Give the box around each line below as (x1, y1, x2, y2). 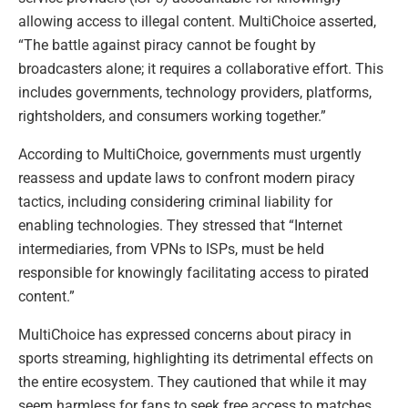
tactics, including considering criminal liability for (18, 192, 332, 210)
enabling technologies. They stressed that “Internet (18, 216, 342, 234)
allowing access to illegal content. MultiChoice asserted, (18, 12, 376, 30)
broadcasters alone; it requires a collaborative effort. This (18, 59, 383, 77)
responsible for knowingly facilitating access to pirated (18, 263, 369, 281)
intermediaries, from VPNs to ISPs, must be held (18, 240, 324, 258)
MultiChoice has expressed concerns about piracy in (18, 325, 352, 343)
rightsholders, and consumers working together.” (18, 107, 326, 125)
